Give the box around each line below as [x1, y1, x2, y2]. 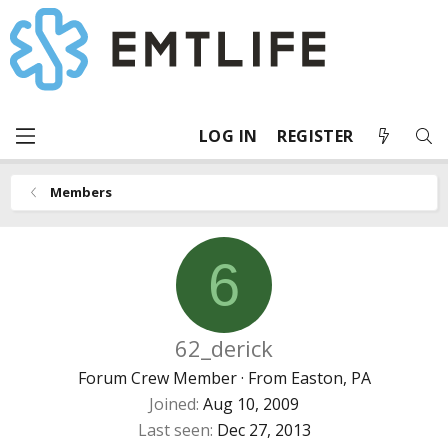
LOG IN [199, 125, 258, 147]
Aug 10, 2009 [203, 393, 299, 415]
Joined [149, 393, 196, 415]
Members [49, 183, 112, 201]
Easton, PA [290, 367, 371, 389]
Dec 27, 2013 [216, 419, 311, 441]
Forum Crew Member [77, 367, 237, 389]
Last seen [137, 419, 210, 441]
